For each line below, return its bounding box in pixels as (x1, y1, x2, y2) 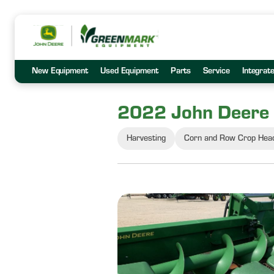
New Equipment (32, 68, 88, 76)
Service (203, 68, 230, 76)
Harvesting (127, 135, 166, 144)
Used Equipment (100, 68, 158, 76)
